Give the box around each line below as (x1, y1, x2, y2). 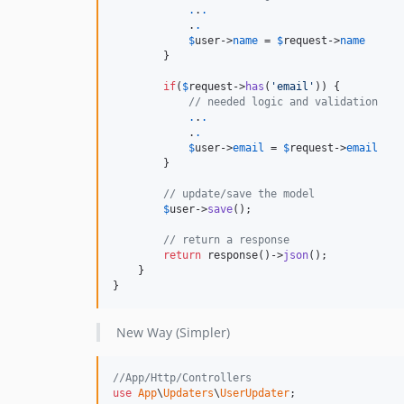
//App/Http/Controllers (113, 371, 252, 384)
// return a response (163, 233, 289, 246)
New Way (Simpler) (115, 323, 230, 341)
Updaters (163, 386, 214, 399)
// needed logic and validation (188, 95, 378, 108)
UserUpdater (220, 386, 289, 399)
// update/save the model (163, 187, 315, 200)
